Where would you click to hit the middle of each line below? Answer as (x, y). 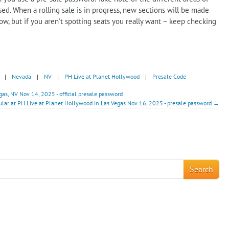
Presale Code (169, 76)
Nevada (21, 76)
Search (202, 169)
